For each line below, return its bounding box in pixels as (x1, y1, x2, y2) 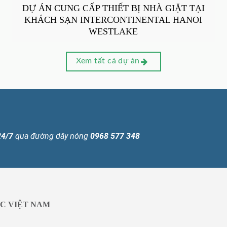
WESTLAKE (89, 26, 138, 36)
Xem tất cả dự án (76, 57, 142, 65)
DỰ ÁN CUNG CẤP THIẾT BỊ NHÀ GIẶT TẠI (22, 3, 205, 13)
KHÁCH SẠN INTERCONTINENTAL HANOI (24, 15, 203, 25)
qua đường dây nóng (13, 131, 90, 141)
